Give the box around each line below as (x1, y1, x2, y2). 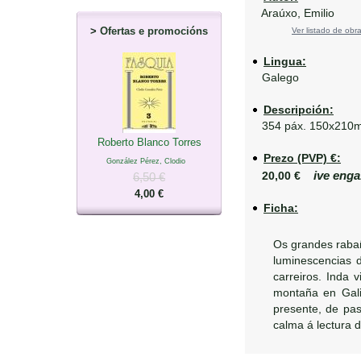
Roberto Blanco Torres (97, 135, 201, 148)
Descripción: (263, 103, 334, 116)
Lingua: (263, 55, 306, 68)
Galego (253, 71, 299, 84)
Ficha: (263, 201, 298, 214)
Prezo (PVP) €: (263, 151, 341, 164)
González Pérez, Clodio (106, 156, 185, 165)
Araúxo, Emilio (253, 6, 334, 19)
